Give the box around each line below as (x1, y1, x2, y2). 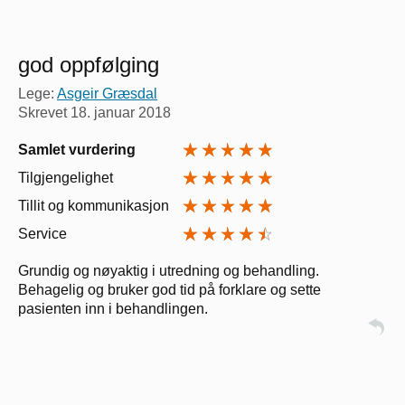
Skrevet (18, 104, 71, 120)
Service (18, 225, 67, 241)
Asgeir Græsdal (57, 85, 157, 101)
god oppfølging (18, 52, 159, 77)
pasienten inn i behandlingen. (18, 300, 208, 316)
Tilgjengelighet (18, 169, 113, 185)
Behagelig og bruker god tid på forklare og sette (18, 281, 321, 297)
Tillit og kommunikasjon (18, 197, 169, 213)
